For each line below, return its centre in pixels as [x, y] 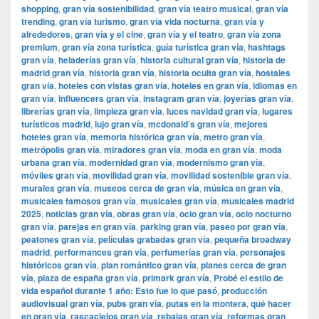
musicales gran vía [179, 201]
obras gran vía [146, 214]
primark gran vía [176, 278]
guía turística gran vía [200, 47]
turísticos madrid [56, 124]
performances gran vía [100, 252]
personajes [263, 252]
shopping [40, 9]
